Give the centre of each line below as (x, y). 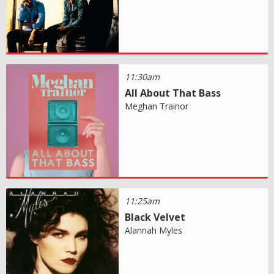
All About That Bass (173, 93)
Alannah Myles (154, 230)
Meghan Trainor (157, 106)
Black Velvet (155, 217)
